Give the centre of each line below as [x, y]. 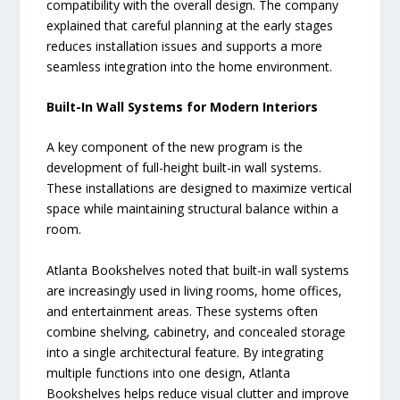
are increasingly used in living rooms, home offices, [195, 290]
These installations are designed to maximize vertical [200, 188]
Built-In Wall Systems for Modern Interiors [183, 106]
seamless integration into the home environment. [190, 66]
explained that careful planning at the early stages [190, 25]
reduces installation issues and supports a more [185, 46]
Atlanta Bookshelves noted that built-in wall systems [198, 270]
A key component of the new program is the [175, 147]
